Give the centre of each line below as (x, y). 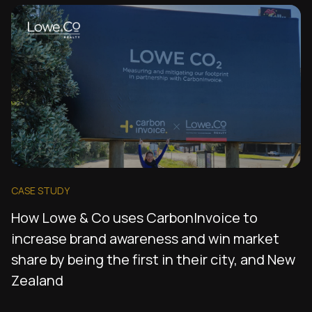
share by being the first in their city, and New (153, 260)
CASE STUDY (40, 191)
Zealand (37, 281)
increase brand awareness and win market (145, 239)
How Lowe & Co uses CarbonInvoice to (134, 218)
